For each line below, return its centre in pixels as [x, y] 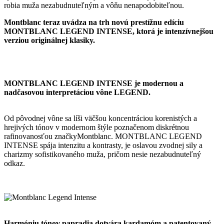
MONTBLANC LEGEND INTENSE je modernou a [94, 83]
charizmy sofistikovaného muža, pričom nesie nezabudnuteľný [102, 154]
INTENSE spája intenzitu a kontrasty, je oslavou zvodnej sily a [103, 145]
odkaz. [14, 163]
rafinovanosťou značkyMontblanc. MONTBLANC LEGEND [103, 136]
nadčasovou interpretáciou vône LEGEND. [77, 92]
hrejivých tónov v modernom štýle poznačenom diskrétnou [96, 127]
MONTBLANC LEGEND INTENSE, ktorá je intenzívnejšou [109, 31]
